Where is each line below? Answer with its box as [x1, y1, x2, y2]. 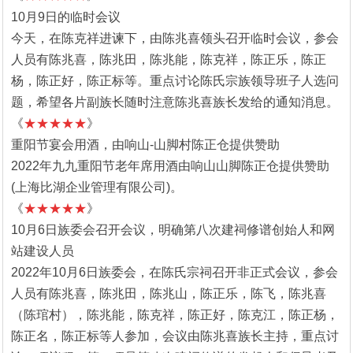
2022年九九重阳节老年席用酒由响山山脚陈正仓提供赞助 [11, 158, 329, 173]
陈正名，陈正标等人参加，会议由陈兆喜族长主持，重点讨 [11, 329, 339, 343]
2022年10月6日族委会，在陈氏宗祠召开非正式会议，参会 [11, 265, 338, 279]
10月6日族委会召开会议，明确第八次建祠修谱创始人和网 [11, 222, 335, 236]
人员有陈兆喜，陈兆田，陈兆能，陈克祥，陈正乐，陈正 [11, 52, 326, 66]
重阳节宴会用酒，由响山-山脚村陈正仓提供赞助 [11, 137, 280, 151]
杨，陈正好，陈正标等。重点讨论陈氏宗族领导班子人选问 [11, 73, 339, 87]
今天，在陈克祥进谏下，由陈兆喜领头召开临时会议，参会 [11, 31, 339, 45]
